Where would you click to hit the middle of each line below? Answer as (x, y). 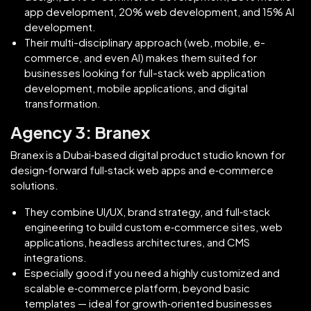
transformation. (62, 103)
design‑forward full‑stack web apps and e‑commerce (142, 169)
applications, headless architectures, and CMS (137, 242)
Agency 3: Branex (80, 132)
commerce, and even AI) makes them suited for (141, 57)
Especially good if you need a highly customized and (152, 272)
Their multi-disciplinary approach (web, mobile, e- (145, 42)
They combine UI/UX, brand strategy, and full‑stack (147, 211)
